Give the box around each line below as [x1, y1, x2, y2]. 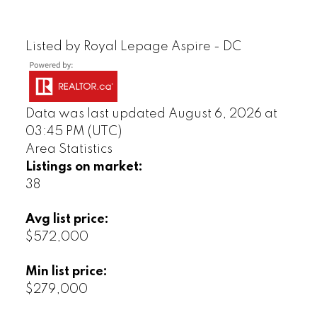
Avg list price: [25, 213, 109, 226]
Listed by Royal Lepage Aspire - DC [25, 40, 241, 54]
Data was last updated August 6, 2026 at [25, 108, 277, 121]
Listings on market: [25, 161, 143, 174]
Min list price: [25, 265, 108, 279]
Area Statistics [25, 143, 113, 156]
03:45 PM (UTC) [25, 125, 122, 139]
